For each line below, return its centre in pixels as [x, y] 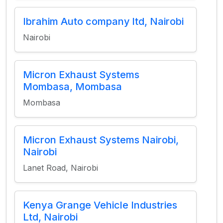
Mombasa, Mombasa [72, 87]
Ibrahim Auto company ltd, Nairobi [103, 21]
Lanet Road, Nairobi [60, 168]
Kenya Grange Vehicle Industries [100, 205]
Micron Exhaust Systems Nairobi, [101, 140]
